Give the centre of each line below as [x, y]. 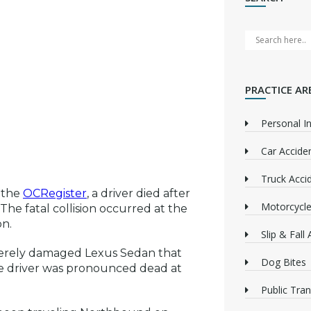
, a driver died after [138, 193]
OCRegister [55, 193]
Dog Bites [283, 262]
